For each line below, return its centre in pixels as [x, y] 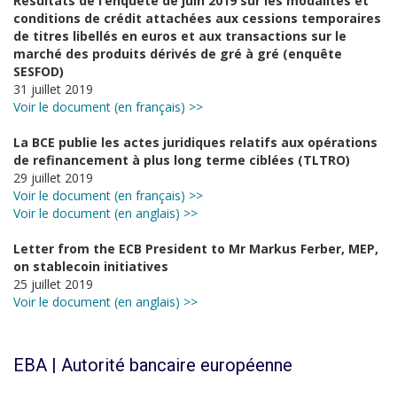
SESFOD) [39, 71]
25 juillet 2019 [53, 284]
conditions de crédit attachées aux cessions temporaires [197, 18]
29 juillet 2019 [53, 178]
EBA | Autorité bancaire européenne [153, 365]
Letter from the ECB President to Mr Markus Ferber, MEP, [196, 249]
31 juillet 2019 [53, 89]
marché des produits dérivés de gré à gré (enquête [178, 54]
